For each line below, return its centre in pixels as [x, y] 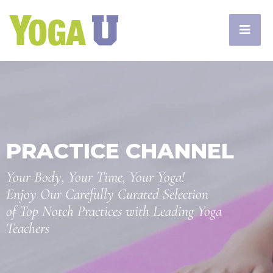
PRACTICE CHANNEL [120, 151]
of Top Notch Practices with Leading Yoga [114, 211]
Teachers [28, 228]
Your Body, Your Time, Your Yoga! [95, 177]
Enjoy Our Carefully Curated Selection [107, 194]
